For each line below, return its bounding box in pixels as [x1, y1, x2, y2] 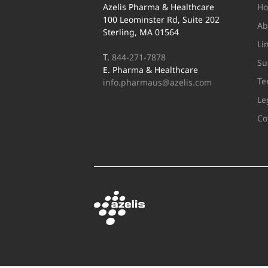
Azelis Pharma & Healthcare [103, 1, 214, 13]
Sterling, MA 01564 [103, 26, 179, 38]
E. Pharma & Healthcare [103, 64, 198, 76]
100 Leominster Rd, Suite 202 [103, 14, 220, 26]
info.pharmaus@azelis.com [103, 77, 212, 89]
